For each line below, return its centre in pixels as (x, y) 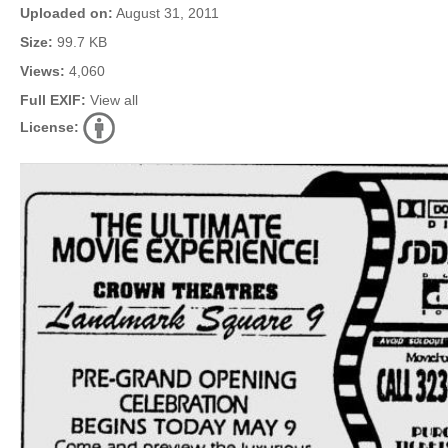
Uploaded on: (66, 13)
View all (114, 100)
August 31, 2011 (166, 13)
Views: (42, 71)
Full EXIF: (53, 100)
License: (49, 127)
